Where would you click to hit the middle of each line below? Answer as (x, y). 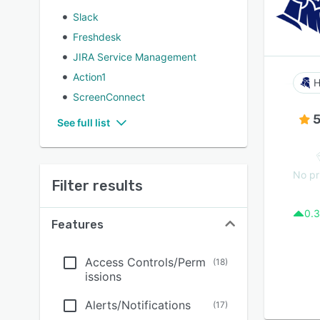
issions (103, 276)
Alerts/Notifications (138, 305)
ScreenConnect (109, 97)
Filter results (97, 186)
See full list (84, 122)
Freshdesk (97, 37)
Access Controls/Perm (145, 262)
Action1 (90, 77)
